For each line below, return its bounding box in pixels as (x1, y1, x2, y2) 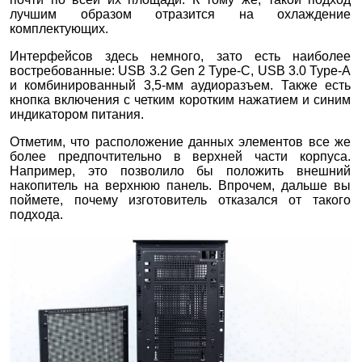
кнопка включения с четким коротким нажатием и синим (10, 92, 351, 107)
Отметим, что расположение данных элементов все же (10, 134, 351, 149)
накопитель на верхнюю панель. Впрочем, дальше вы (10, 178, 351, 192)
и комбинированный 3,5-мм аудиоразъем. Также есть (10, 78, 351, 92)
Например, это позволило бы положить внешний (10, 163, 351, 178)
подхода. (10, 207, 63, 221)
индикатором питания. (10, 107, 144, 121)
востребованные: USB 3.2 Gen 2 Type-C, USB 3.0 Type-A (10, 63, 351, 78)
